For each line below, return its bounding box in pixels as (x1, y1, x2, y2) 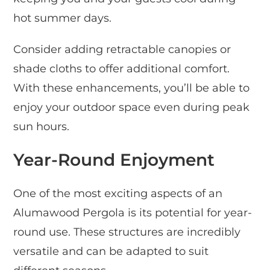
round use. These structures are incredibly (13, 225, 241, 239)
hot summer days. (13, 11, 112, 25)
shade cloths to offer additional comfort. (13, 61, 230, 75)
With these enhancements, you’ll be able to (13, 81, 250, 95)
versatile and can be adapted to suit (13, 244, 209, 258)
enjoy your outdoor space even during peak (13, 100, 250, 114)
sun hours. (13, 119, 70, 133)
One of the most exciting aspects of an (13, 186, 223, 200)
